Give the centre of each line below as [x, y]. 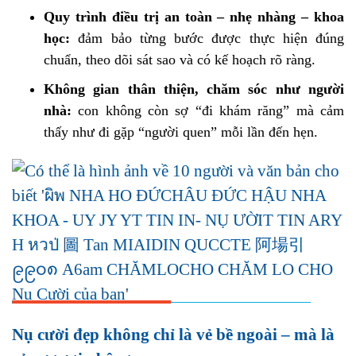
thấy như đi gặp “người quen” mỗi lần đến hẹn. [181, 132]
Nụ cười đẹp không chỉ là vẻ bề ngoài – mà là [173, 335]
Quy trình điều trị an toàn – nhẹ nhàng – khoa [194, 17]
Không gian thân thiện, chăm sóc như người [194, 89]
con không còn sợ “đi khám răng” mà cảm [208, 110]
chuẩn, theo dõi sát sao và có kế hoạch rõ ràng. [180, 60]
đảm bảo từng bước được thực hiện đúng [207, 38]
